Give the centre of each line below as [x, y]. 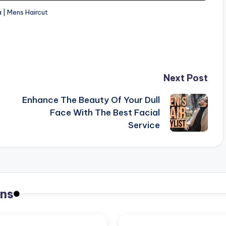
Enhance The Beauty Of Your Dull [91, 100]
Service [144, 125]
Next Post [185, 78]
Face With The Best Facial [105, 113]
